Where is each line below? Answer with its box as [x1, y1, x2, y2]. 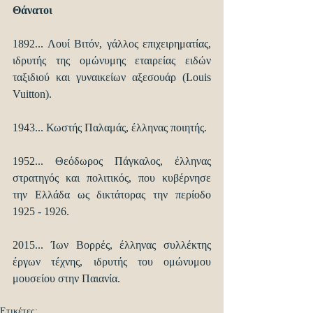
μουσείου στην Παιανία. [13, 272, 120, 285]
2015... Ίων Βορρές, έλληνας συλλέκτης [13, 239, 211, 252]
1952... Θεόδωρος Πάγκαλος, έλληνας [13, 155, 211, 168]
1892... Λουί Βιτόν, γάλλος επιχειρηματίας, [13, 38, 211, 50]
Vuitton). [13, 88, 54, 101]
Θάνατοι [13, 4, 52, 17]
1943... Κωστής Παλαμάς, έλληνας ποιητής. [13, 122, 210, 134]
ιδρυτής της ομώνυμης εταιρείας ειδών [13, 54, 211, 67]
